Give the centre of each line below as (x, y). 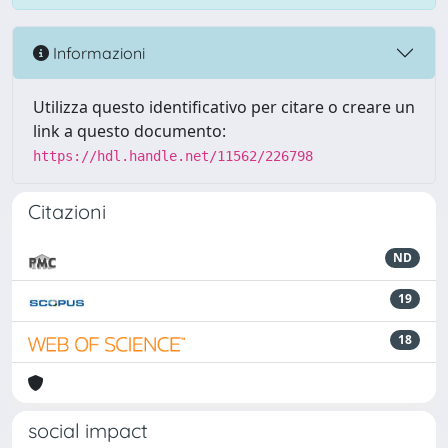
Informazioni (97, 52)
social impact (88, 430)
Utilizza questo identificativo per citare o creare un (224, 107)
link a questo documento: (129, 131)
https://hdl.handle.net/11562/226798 (173, 156)
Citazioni (67, 211)
